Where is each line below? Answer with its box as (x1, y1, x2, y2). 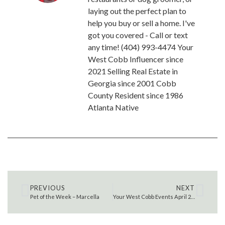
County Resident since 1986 (88, 90, 183, 100)
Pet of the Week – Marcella (30, 193, 99, 200)
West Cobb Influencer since (88, 54, 183, 64)
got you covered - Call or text (88, 30, 188, 40)
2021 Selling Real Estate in (88, 66, 178, 76)
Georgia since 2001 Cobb (88, 78, 176, 88)
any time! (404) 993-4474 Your (88, 42, 193, 52)
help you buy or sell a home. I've (88, 18, 195, 28)
